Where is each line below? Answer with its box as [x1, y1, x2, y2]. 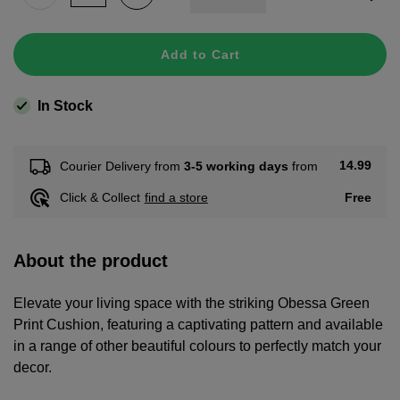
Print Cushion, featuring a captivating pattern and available [13, 316, 383, 332]
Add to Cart [160, 47, 240, 62]
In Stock [37, 97, 93, 113]
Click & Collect [59, 190, 140, 205]
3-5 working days [183, 158, 288, 173]
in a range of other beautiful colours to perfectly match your [13, 337, 381, 354]
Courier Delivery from [59, 158, 184, 173]
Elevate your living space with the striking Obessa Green [13, 295, 370, 311]
